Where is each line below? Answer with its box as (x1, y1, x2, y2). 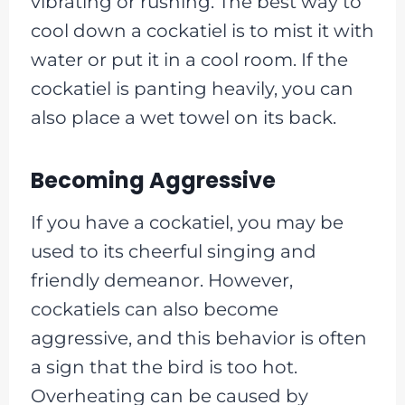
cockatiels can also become (30, 297, 278, 320)
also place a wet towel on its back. (30, 106, 336, 128)
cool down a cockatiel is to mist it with (30, 19, 374, 42)
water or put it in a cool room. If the (30, 48, 348, 71)
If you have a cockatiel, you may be (30, 211, 344, 233)
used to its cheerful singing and (30, 240, 316, 262)
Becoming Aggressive (30, 165, 276, 195)
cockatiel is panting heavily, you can (30, 77, 353, 99)
